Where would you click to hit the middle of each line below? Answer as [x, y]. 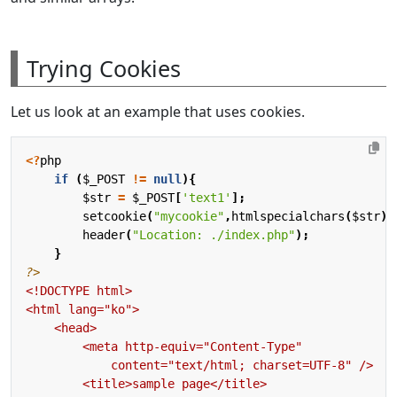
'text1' [206, 197]
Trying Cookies [104, 68]
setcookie [114, 216]
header [104, 234]
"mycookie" [189, 216]
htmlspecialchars [288, 216]
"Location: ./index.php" [214, 234]
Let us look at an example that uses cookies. [158, 111]
